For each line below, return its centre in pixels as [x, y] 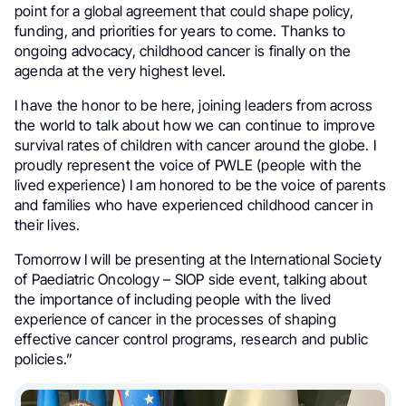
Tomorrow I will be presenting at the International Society [198, 260]
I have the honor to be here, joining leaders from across [194, 106]
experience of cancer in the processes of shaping [175, 319]
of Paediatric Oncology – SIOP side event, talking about [191, 280]
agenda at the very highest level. [121, 71]
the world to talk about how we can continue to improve [195, 126]
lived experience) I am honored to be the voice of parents [200, 185]
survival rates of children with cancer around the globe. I [195, 145]
